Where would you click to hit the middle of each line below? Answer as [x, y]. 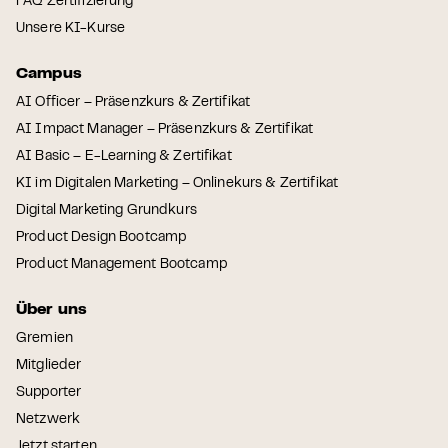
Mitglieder [49, 365]
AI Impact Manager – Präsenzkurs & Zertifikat [165, 129]
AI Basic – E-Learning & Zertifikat [124, 156]
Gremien [44, 338]
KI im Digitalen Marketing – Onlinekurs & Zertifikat [177, 183]
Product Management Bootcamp [121, 264]
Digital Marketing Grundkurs [106, 210]
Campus [49, 73]
